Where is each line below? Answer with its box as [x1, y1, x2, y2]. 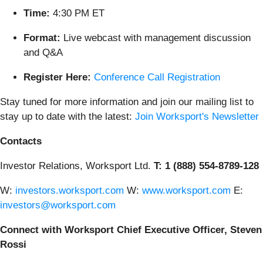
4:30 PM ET [50, 7, 104, 19]
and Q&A [23, 46, 63, 58]
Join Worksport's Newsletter [135, 110, 259, 122]
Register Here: [23, 71, 94, 83]
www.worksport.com [142, 184, 231, 196]
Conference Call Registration [94, 71, 220, 83]
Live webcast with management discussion [60, 32, 251, 43]
